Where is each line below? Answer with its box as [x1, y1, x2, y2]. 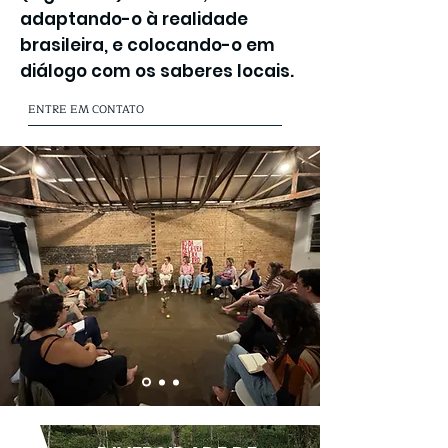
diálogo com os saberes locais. [20, 59, 294, 83]
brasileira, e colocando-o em [20, 33, 275, 57]
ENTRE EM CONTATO [28, 100, 144, 119]
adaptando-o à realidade [20, 7, 248, 31]
